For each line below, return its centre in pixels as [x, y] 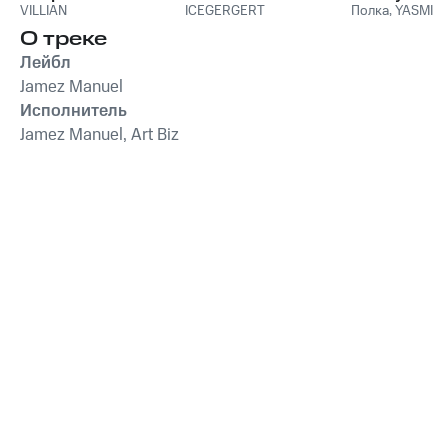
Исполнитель [73, 110]
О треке [63, 38]
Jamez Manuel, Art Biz [99, 134]
